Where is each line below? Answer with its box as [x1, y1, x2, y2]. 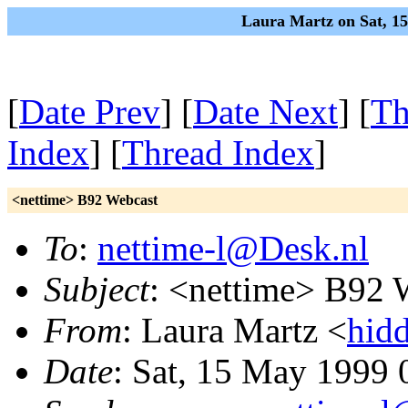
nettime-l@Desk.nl [97, 229, 369, 268]
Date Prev [19, 92, 160, 131]
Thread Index [122, 133, 314, 172]
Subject [44, 270, 149, 309]
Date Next [193, 92, 338, 131]
